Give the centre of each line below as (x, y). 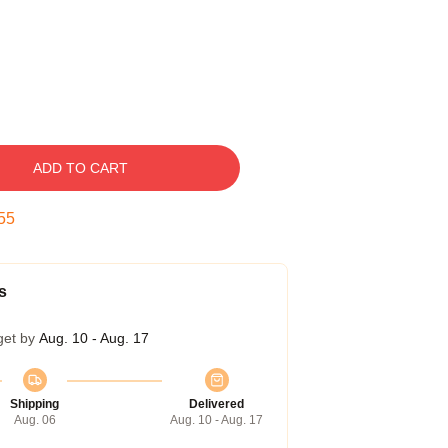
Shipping (34, 404)
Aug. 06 (34, 420)
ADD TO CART (80, 168)
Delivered (216, 404)
